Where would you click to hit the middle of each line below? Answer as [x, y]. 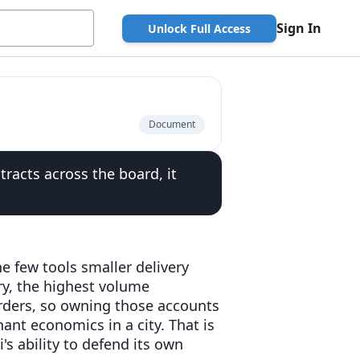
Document [172, 124]
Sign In [299, 28]
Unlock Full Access [199, 28]
